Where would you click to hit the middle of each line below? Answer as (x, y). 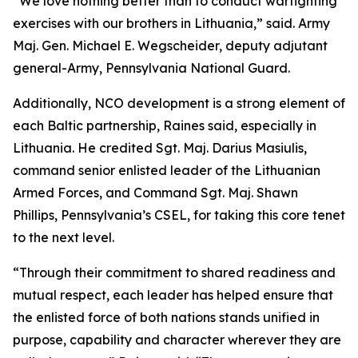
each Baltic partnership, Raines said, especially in (165, 125)
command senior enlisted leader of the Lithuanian (167, 170)
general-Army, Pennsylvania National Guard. (151, 68)
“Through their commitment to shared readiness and (174, 272)
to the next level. (64, 237)
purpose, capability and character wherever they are (177, 340)
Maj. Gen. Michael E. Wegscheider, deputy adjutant (170, 46)
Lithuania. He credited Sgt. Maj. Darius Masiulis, (160, 148)
